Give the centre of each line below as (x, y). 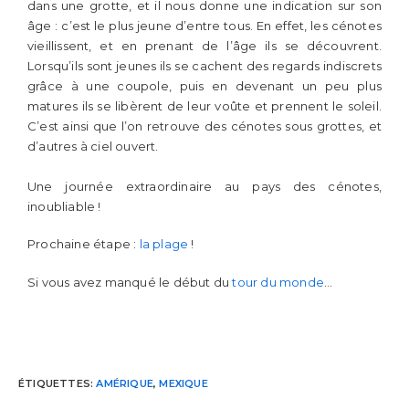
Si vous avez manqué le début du (130, 282)
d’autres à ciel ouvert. (93, 146)
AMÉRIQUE (125, 383)
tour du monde (278, 282)
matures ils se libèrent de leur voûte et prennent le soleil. (204, 105)
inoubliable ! (64, 206)
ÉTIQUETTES (54, 383)
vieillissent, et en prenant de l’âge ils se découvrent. (204, 45)
